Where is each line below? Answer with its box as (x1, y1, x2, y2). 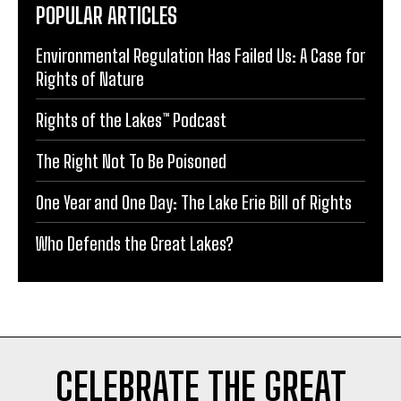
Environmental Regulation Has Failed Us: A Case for (36, 44, 365, 66)
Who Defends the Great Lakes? (36, 232, 234, 254)
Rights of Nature (36, 67, 144, 90)
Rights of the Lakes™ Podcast (36, 108, 226, 131)
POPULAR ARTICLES (36, 2, 177, 29)
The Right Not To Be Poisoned (36, 149, 226, 172)
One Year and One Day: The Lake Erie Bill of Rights (36, 191, 352, 213)
